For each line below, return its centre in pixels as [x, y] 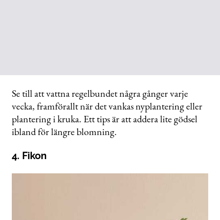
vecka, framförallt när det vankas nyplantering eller [107, 106]
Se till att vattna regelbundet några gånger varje [100, 93]
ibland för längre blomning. [64, 131]
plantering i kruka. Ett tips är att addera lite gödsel [105, 119]
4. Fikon [29, 155]
